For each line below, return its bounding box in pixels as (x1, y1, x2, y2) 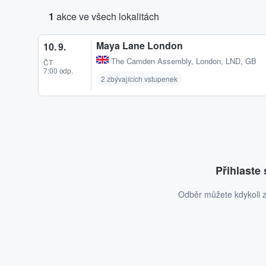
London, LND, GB (196, 55, 256, 67)
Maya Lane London (96, 39, 183, 52)
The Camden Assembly (111, 55, 191, 67)
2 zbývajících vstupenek (101, 74, 178, 84)
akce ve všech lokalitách (54, 9, 159, 23)
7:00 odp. (43, 65, 74, 75)
